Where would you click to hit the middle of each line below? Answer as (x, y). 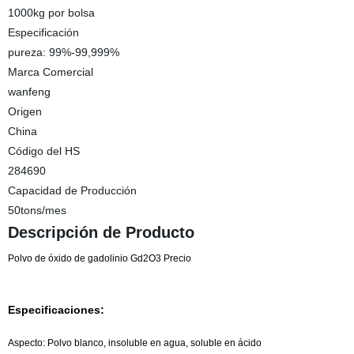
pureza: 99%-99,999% (63, 52)
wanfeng (29, 92)
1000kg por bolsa (51, 13)
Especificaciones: (56, 310)
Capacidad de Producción (72, 190)
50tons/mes (37, 210)
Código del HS (43, 151)
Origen (24, 111)
